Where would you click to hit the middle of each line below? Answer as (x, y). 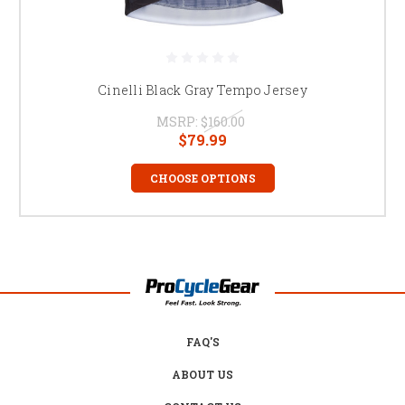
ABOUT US (202, 375)
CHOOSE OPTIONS (202, 178)
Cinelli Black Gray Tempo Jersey (202, 89)
